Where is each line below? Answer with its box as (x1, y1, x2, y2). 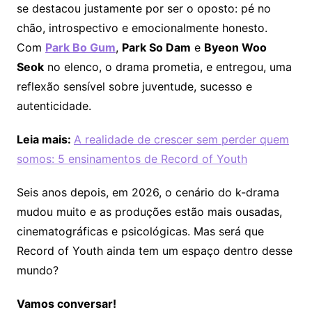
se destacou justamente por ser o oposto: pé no (16, 1, 271, 16)
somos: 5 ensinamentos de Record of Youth (16, 152, 247, 166)
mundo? (16, 263, 58, 278)
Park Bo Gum (45, 40, 116, 55)
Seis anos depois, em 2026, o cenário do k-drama (16, 185, 279, 200)
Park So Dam (121, 40, 191, 55)
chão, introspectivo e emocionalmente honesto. (16, 21, 267, 36)
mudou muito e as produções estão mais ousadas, (16, 205, 282, 219)
